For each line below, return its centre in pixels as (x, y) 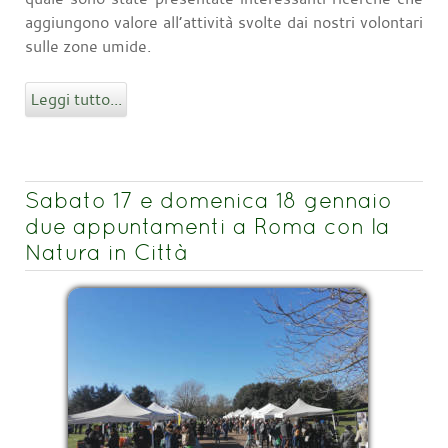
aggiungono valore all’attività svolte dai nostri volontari (224, 21)
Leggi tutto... (76, 98)
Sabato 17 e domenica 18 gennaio (208, 199)
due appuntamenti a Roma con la (207, 225)
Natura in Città (106, 251)
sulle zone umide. (88, 45)
